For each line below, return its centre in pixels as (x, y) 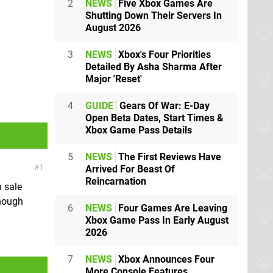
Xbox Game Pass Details (139, 130)
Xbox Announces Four (165, 259)
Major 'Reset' (114, 79)
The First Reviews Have (168, 157)
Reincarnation (116, 181)
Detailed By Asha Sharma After (154, 66)
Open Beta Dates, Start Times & (154, 118)
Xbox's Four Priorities (163, 54)
